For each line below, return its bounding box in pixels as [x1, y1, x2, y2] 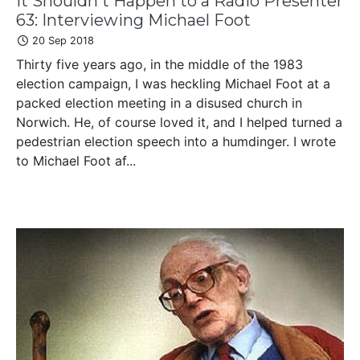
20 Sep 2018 [29, 34, 94, 47]
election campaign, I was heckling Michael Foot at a [16, 75, 330, 92]
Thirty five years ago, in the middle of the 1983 [16, 55, 303, 72]
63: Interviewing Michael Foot [16, 10, 251, 30]
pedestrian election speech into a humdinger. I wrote [16, 133, 336, 149]
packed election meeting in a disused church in [16, 94, 302, 111]
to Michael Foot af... [16, 152, 136, 169]
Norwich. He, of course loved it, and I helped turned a [16, 113, 342, 130]
